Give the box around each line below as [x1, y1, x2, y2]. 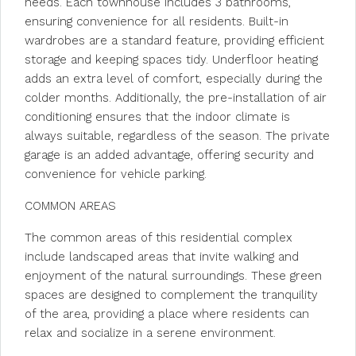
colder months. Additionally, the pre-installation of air [25, 91, 327, 105]
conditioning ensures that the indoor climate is [25, 110, 290, 124]
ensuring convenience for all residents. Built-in [25, 14, 288, 29]
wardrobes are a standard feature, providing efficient [25, 33, 324, 48]
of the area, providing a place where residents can [25, 307, 309, 321]
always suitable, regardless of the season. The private [25, 129, 330, 143]
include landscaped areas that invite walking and [25, 250, 299, 264]
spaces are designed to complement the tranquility [25, 288, 318, 302]
